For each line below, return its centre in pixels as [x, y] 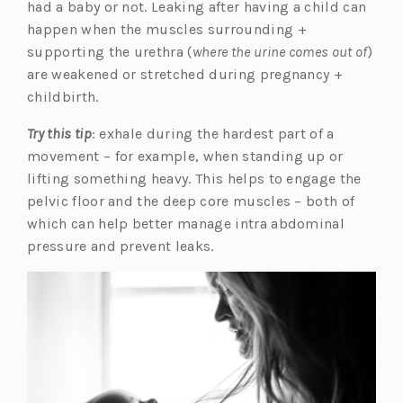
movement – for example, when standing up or [185, 156]
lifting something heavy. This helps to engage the [194, 178]
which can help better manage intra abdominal [186, 223]
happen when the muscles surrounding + [167, 29]
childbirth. [63, 96]
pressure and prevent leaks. [122, 246]
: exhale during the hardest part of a [213, 133]
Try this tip [59, 133]
